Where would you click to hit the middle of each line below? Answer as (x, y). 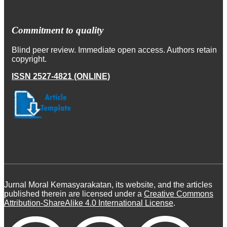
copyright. (31, 59)
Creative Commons (179, 194)
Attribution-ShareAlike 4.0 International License (89, 203)
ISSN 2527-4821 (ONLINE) (61, 77)
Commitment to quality (58, 30)
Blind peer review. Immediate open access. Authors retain (114, 50)
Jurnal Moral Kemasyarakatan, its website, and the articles (108, 185)
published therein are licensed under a (74, 194)
